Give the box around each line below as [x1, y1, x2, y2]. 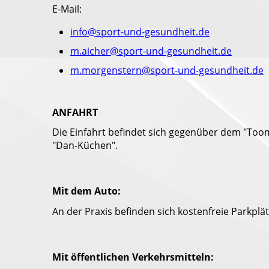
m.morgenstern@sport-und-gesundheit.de [70, 64, 264, 77]
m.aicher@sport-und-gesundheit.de [70, 44, 232, 58]
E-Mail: [52, 2, 82, 16]
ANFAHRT [52, 106, 98, 119]
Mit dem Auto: [52, 184, 121, 198]
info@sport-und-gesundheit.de [70, 25, 210, 39]
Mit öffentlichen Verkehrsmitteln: [52, 250, 214, 264]
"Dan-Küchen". [52, 139, 118, 153]
